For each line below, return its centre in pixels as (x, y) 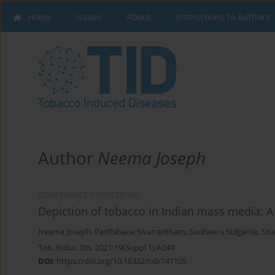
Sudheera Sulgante (223, 232)
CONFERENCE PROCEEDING (89, 195)
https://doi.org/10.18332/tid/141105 (122, 261)
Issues (89, 17)
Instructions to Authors (223, 17)
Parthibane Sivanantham (140, 232)
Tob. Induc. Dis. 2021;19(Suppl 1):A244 (106, 248)
